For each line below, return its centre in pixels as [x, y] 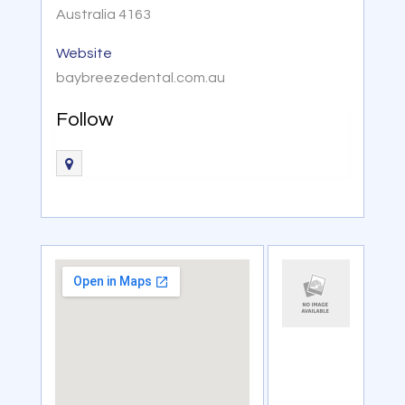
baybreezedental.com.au [140, 77]
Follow [84, 119]
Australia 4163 [103, 14]
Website [84, 53]
